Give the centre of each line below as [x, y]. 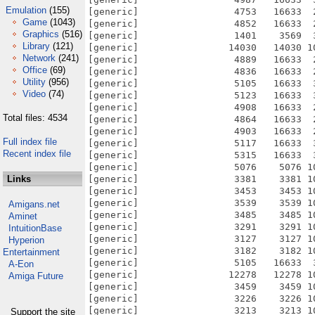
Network [39, 58]
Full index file [30, 142]
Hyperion [26, 240]
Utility [34, 82]
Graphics [41, 34]
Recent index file [37, 154]
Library [36, 46]
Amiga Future [36, 276]
